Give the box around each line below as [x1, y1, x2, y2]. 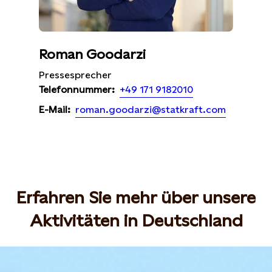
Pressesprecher [39, 69, 112, 81]
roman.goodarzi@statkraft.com [75, 103, 226, 115]
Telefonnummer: [39, 84, 115, 96]
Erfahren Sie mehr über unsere [16, 187, 256, 207]
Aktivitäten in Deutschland [29, 210, 243, 230]
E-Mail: [39, 104, 70, 116]
